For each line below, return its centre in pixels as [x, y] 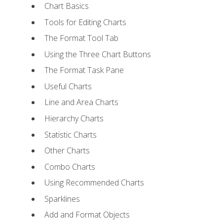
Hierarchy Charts [74, 118]
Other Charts [67, 151]
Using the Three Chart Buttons [97, 54]
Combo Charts [70, 166]
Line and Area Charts [81, 102]
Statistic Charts [70, 134]
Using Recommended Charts [94, 183]
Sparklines [62, 199]
